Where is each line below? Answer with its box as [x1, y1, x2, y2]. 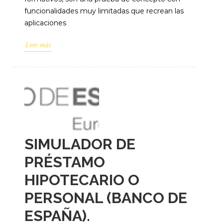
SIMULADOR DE [24, 135, 135, 153]
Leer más [25, 41, 51, 49]
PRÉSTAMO [24, 153, 105, 171]
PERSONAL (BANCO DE [24, 189, 187, 207]
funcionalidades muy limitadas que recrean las [24, 6, 184, 15]
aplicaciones [24, 18, 66, 27]
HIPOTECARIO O [24, 171, 139, 189]
